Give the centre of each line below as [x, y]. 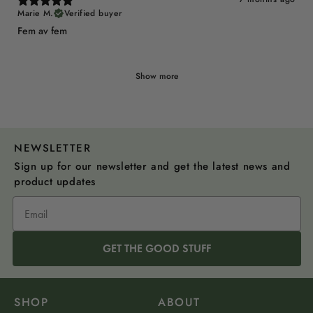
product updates [55, 182]
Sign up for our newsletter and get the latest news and [152, 167]
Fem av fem [42, 31]
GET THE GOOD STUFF [156, 249]
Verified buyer [93, 14]
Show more [156, 77]
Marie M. [36, 14]
